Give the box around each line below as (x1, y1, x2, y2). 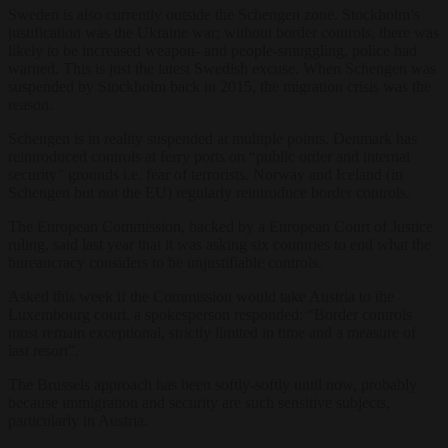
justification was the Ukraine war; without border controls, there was (8, 23, 439, 41)
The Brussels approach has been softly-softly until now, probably (8, 375, 417, 393)
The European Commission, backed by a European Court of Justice (8, 217, 433, 235)
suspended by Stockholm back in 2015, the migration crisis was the (8, 77, 431, 95)
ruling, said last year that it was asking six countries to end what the (8, 235, 431, 253)
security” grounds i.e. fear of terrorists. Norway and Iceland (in (8, 165, 403, 183)
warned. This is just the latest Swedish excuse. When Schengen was (8, 59, 436, 77)
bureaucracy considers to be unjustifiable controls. (8, 253, 322, 271)
